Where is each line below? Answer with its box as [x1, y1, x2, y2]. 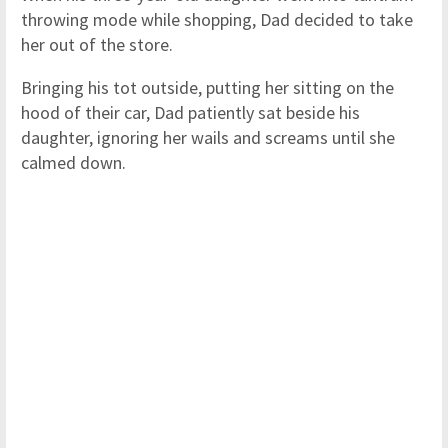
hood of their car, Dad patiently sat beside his [21, 101, 360, 124]
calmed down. [21, 151, 130, 174]
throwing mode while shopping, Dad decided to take [21, 8, 413, 31]
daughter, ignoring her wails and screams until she [21, 126, 395, 149]
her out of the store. [21, 33, 177, 56]
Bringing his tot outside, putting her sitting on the [21, 76, 394, 99]
